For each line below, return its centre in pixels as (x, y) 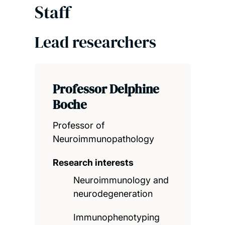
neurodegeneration (113, 193)
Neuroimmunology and (121, 180)
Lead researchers (95, 42)
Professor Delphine (106, 89)
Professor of (78, 125)
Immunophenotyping (117, 217)
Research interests (93, 162)
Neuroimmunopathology (103, 139)
